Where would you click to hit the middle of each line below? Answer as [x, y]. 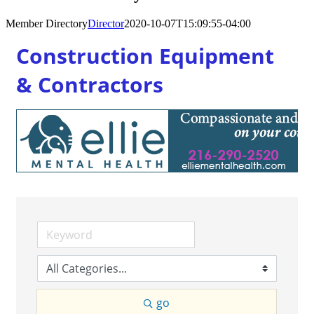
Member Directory [47, 23]
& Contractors [90, 84]
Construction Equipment [145, 55]
